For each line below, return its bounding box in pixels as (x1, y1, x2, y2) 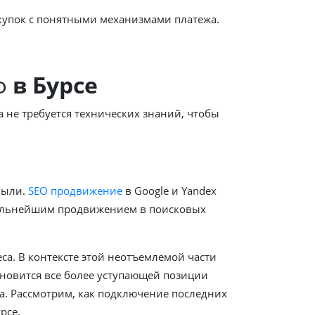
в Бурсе (13, 69, 98, 100)
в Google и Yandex (122, 183, 217, 198)
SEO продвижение (28, 183, 122, 198)
